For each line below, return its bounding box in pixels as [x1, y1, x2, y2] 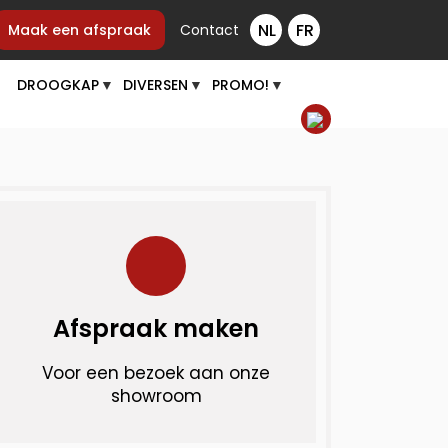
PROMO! [212, 75, 269, 95]
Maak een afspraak [8, 20, 151, 40]
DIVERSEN [123, 75, 188, 95]
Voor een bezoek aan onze [42, 361, 270, 385]
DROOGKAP [17, 75, 99, 95]
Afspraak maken [53, 312, 259, 345]
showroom [110, 384, 202, 408]
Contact [180, 20, 239, 40]
